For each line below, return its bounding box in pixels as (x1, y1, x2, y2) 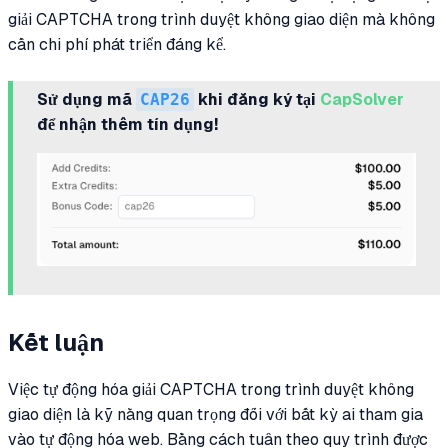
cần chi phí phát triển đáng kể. (8, 35, 226, 55)
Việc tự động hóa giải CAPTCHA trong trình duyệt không (8, 379, 414, 399)
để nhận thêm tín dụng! (37, 115, 218, 135)
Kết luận (8, 329, 104, 357)
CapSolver (320, 90, 404, 110)
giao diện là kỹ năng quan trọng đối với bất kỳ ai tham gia (8, 404, 423, 424)
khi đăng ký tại (194, 90, 320, 110)
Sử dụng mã (37, 90, 136, 110)
